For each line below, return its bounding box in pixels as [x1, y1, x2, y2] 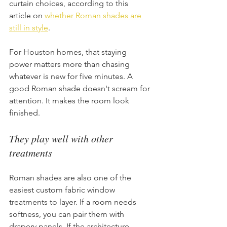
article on [9, 10, 45, 20]
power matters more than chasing [9, 59, 132, 69]
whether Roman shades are [45, 10, 143, 20]
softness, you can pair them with [9, 209, 126, 219]
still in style [9, 22, 48, 32]
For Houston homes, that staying [9, 47, 129, 57]
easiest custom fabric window [9, 184, 117, 195]
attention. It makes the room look [9, 95, 131, 105]
